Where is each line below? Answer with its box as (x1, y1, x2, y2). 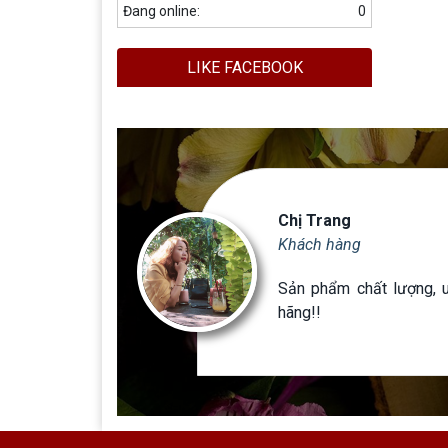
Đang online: (123, 2, 200, 19)
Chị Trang (278, 210, 351, 230)
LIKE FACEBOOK (186, 57, 303, 77)
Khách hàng (278, 234, 361, 254)
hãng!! (278, 302, 321, 322)
